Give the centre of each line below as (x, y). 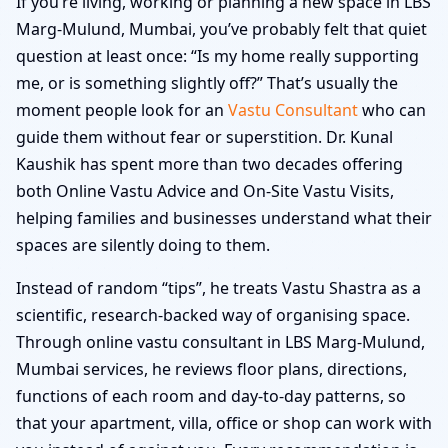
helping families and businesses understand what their (224, 217)
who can (392, 109)
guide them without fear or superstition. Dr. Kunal (204, 136)
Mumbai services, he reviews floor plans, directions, (211, 368)
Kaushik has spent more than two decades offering (209, 163)
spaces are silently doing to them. (143, 244)
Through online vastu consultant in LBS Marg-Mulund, (220, 341)
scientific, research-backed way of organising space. (213, 314)
